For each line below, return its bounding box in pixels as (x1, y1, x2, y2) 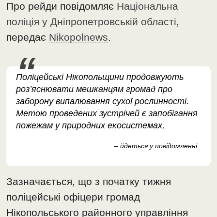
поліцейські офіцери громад (6, 191, 140, 203)
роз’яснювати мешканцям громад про (16, 84, 173, 94)
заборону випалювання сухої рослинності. (16, 96, 189, 107)
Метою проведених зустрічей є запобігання (16, 108, 198, 119)
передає (6, 31, 49, 43)
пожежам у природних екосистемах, (16, 121, 165, 131)
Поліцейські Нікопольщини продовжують (16, 72, 184, 82)
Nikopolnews (49, 31, 108, 43)
